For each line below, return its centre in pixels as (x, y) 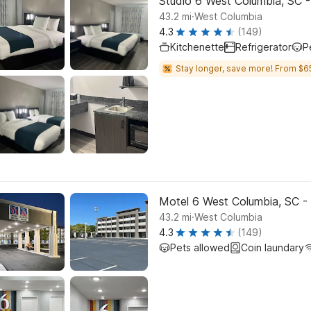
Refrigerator (263, 47)
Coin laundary (272, 247)
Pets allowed (200, 247)
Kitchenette (197, 47)
